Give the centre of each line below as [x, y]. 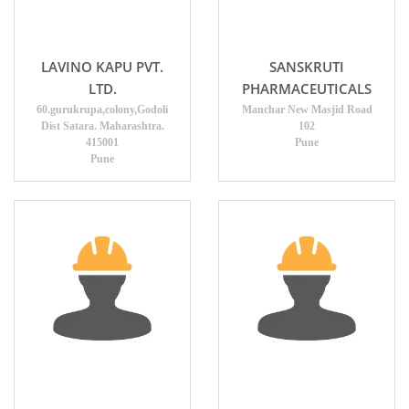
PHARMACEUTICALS [307, 89]
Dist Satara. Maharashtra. [102, 126]
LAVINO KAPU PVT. [102, 67]
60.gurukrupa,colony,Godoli [102, 110]
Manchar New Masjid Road [307, 110]
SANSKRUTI [307, 67]
